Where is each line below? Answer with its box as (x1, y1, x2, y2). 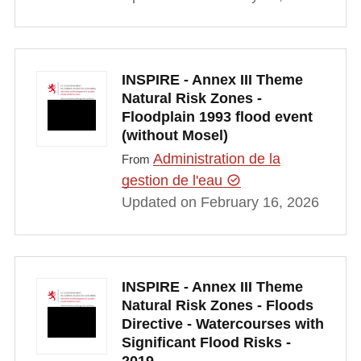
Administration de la (152, 151, 280, 168)
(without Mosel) (121, 127, 228, 143)
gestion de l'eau (121, 172, 226, 189)
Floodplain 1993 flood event (121, 108, 313, 125)
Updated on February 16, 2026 (121, 194, 319, 211)
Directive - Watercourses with (121, 316, 324, 333)
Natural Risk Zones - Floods (121, 297, 313, 314)
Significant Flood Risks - (121, 334, 291, 351)
